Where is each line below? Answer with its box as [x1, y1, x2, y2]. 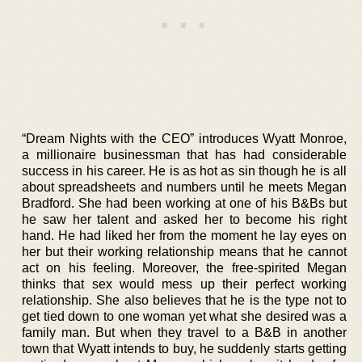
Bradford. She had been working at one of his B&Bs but [22, 196, 347, 210]
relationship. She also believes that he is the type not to [22, 293, 347, 307]
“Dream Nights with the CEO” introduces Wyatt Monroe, [22, 131, 347, 145]
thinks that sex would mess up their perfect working [22, 276, 347, 291]
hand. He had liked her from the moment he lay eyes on [22, 228, 347, 242]
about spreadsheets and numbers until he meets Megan [22, 179, 347, 194]
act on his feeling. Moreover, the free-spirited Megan [22, 260, 347, 275]
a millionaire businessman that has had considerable [22, 147, 347, 162]
